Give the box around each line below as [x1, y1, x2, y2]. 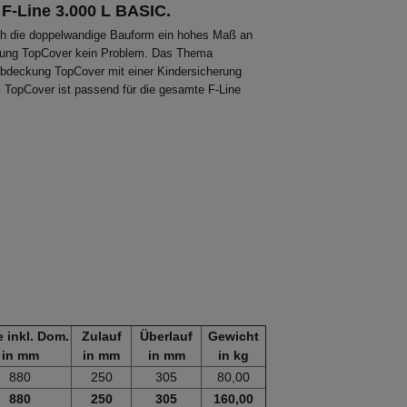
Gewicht [208, 329, 259, 343]
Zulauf [81, 329, 122, 343]
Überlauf [140, 329, 193, 343]
